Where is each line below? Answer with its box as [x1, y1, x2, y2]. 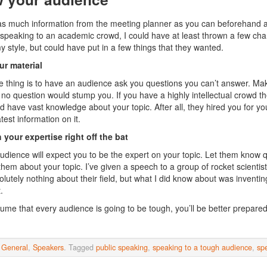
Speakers [33, 242, 64, 253]
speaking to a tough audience [153, 242, 252, 253]
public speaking [96, 242, 148, 253]
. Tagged [64, 242, 96, 253]
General [1, 242, 28, 253]
